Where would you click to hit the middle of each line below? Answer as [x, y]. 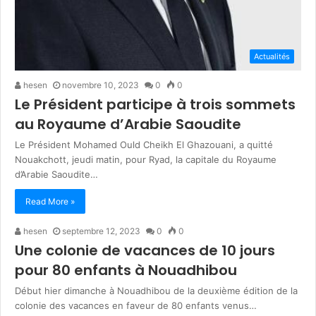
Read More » [50, 201]
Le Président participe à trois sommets [155, 104]
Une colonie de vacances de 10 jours [145, 250]
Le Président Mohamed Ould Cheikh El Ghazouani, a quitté [144, 144]
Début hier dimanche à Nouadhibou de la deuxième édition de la [156, 290]
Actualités [272, 56]
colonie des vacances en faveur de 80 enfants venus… [136, 305]
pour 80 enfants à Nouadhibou [126, 270]
